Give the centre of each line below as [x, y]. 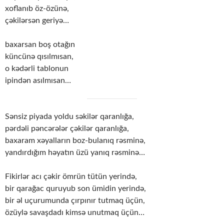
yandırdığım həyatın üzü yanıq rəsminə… [75, 153]
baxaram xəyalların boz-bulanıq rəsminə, [75, 141]
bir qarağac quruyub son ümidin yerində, [75, 189]
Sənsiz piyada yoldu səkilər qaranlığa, [69, 117]
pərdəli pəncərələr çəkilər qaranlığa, [67, 129]
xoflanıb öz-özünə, [37, 9]
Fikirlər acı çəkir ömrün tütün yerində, [71, 177]
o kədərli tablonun [37, 69]
